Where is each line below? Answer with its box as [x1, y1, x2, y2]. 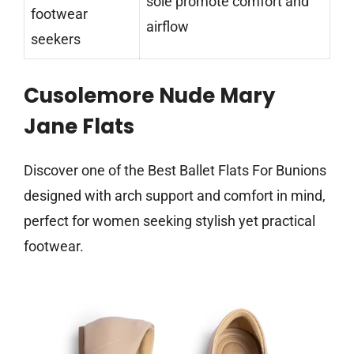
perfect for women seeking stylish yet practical [24, 213, 315, 230]
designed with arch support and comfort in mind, [24, 187, 326, 205]
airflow [146, 18, 189, 36]
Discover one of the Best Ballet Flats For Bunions [24, 162, 326, 179]
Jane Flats [24, 112, 134, 141]
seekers [31, 31, 81, 48]
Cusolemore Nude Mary [24, 81, 275, 111]
